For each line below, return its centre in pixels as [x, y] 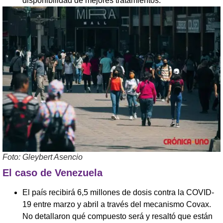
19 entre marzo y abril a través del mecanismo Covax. [118, 205]
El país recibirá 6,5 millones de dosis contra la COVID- [118, 193]
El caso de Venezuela [53, 173]
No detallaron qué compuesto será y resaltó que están [117, 217]
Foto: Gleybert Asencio [43, 157]
